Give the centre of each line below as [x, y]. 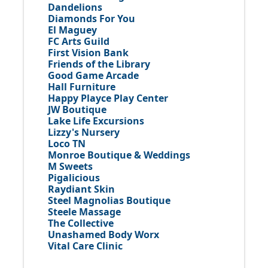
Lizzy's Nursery [84, 132]
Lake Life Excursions [96, 121]
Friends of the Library [99, 64]
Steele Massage [84, 211]
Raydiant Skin [81, 189]
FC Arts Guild [79, 41]
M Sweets [70, 166]
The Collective [81, 223]
